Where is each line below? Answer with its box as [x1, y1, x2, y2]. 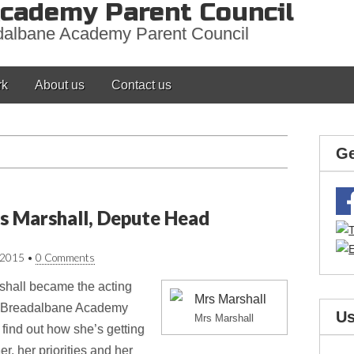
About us [35, 78, 85, 92]
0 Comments [36, 251, 95, 264]
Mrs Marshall [194, 312, 254, 324]
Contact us [111, 78, 171, 92]
